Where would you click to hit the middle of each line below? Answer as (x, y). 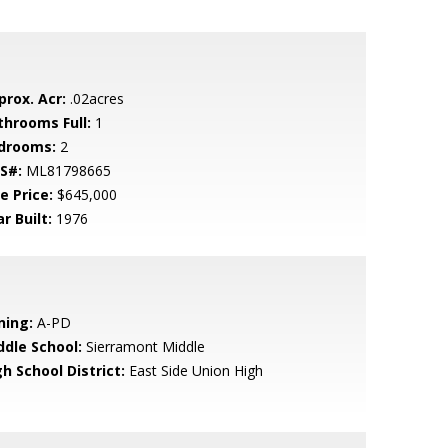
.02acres (94, 98)
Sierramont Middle (143, 346)
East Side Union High (193, 370)
